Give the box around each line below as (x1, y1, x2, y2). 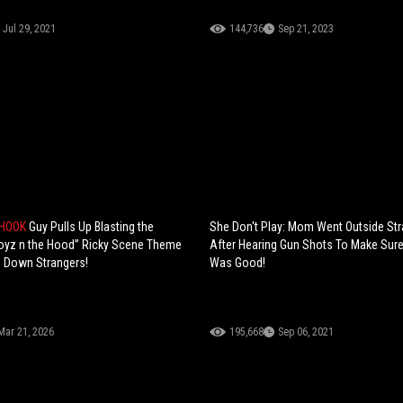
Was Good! (210, 255, 266, 271)
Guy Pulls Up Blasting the (28, 219, 154, 235)
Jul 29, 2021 (2, 22, 56, 36)
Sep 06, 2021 (278, 326, 335, 339)
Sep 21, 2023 (278, 22, 335, 36)
